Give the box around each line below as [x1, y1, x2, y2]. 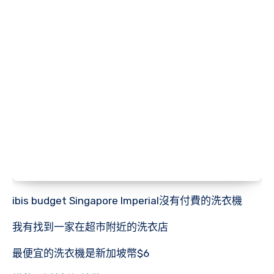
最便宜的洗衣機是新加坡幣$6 [12, 246, 149, 259]
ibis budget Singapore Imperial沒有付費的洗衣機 [12, 194, 242, 207]
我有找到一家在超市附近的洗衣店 [12, 220, 168, 233]
